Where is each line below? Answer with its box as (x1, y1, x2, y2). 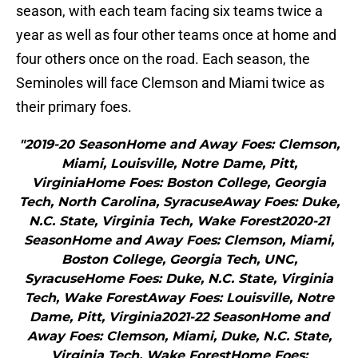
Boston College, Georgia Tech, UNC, (61, 252, 297, 268)
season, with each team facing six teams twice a (16, 2, 323, 20)
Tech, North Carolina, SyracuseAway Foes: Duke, (18, 194, 340, 210)
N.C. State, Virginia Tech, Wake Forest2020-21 (29, 213, 329, 229)
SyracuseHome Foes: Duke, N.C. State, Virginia (25, 271, 333, 287)
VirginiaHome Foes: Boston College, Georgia (32, 175, 326, 191)
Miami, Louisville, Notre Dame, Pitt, (61, 156, 297, 172)
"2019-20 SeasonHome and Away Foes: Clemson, (18, 137, 340, 153)
